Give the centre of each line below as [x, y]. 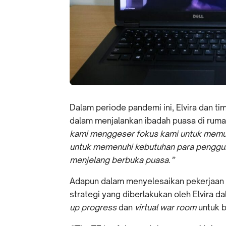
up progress [94, 208]
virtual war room [166, 208]
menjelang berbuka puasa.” [122, 160]
